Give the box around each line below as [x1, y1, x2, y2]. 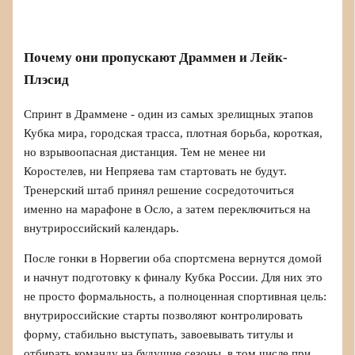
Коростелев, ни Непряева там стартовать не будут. [24, 164, 288, 177]
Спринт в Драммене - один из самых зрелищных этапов [24, 107, 314, 120]
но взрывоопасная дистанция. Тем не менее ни [24, 145, 266, 158]
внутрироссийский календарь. [24, 221, 180, 235]
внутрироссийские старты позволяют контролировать [24, 309, 303, 323]
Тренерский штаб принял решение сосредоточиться [24, 183, 295, 197]
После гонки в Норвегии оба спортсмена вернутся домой [24, 252, 323, 265]
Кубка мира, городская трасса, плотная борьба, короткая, [24, 126, 323, 139]
